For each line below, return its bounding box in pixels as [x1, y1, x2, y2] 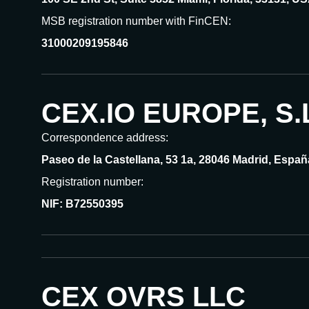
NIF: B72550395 [41, 198, 123, 210]
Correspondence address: [41, 132, 168, 143]
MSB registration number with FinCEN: [41, 15, 231, 27]
